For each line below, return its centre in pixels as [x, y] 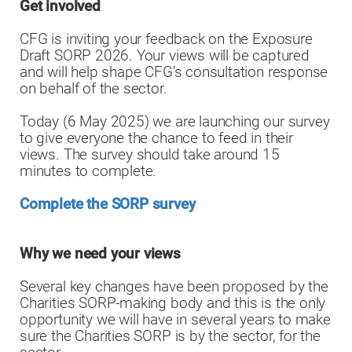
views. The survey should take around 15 [150, 155]
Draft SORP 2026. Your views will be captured [165, 56]
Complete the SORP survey [108, 204]
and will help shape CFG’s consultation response [174, 72]
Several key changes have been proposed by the [174, 287]
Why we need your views [100, 254]
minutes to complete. [88, 171]
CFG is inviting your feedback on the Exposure [166, 39]
